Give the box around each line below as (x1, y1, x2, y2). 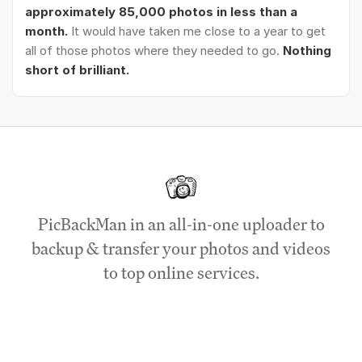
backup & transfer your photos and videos (32, 238, 330, 260)
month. (25, 23, 71, 40)
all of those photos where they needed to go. (25, 43, 283, 59)
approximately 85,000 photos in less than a (25, 4, 297, 20)
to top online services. (103, 262, 259, 284)
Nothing (283, 43, 331, 59)
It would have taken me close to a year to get (71, 23, 326, 40)
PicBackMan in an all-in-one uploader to (37, 213, 325, 236)
